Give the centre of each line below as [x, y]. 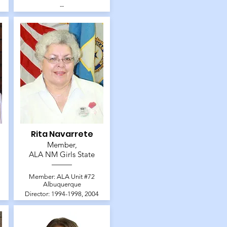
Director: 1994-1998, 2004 [62, 194]
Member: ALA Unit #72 [62, 177]
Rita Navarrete [62, 134]
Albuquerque [62, 184]
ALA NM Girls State [62, 155]
